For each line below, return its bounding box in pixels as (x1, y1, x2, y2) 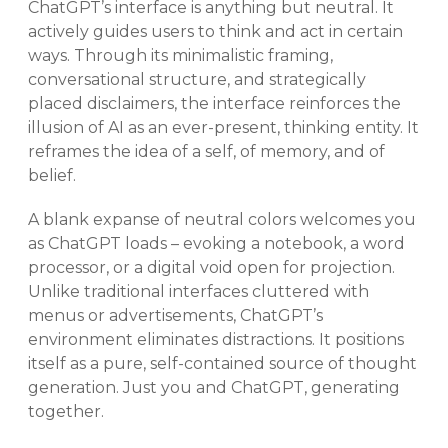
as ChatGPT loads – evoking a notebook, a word (28, 233, 405, 253)
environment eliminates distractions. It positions (28, 329, 404, 349)
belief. (28, 165, 80, 185)
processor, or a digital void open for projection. (28, 257, 395, 277)
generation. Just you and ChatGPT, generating (28, 377, 400, 397)
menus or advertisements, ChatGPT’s (28, 305, 323, 325)
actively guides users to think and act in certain (28, 21, 403, 41)
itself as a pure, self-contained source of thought (28, 353, 417, 373)
